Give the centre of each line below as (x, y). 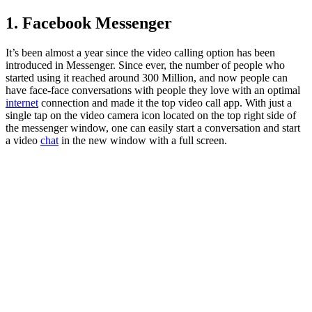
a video (23, 140)
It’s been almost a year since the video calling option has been (140, 52)
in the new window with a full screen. (143, 140)
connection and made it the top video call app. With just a (165, 102)
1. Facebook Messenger (89, 23)
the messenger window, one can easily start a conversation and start (153, 127)
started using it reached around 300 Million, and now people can (147, 77)
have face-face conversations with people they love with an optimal (153, 90)
